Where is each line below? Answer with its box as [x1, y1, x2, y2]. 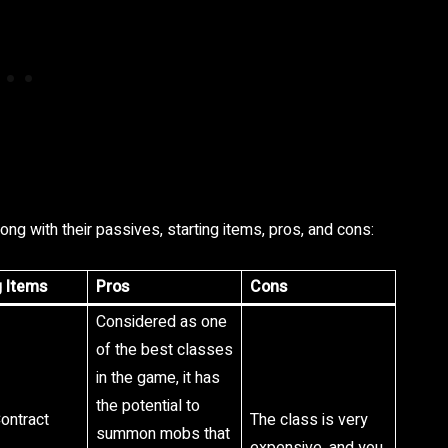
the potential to [96, 394, 200, 418]
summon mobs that [96, 422, 230, 446]
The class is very [250, 408, 368, 432]
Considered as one [96, 310, 227, 334]
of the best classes [96, 338, 233, 362]
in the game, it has [96, 366, 220, 390]
